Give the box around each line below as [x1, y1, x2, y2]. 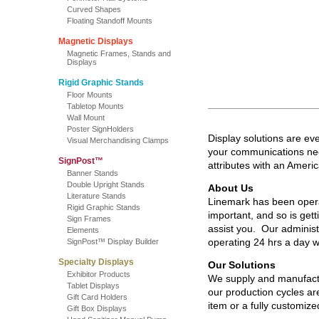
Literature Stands [67, 192, 126, 200]
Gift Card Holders [67, 293, 127, 301]
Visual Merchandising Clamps [67, 136, 169, 145]
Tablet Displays [67, 281, 120, 290]
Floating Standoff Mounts [67, 16, 152, 25]
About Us [208, 182, 253, 194]
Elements [67, 226, 99, 234]
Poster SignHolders [67, 125, 134, 133]
